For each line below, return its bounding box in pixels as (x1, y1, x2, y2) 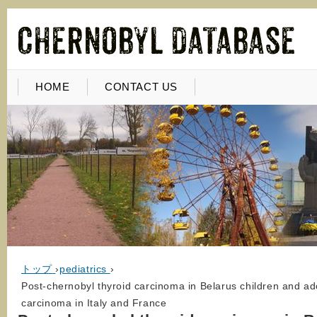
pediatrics (59, 263, 108, 275)
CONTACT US (105, 81, 178, 93)
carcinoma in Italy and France (21, 297, 167, 309)
